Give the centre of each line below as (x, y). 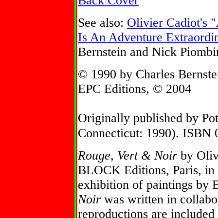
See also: (102, 23)
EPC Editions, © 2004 (135, 89)
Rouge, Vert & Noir (129, 155)
